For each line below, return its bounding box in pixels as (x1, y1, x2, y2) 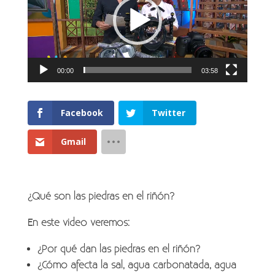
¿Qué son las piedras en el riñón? (27, 190, 174, 203)
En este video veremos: (27, 216, 130, 229)
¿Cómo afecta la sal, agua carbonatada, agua (37, 258, 236, 271)
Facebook (60, 106, 103, 118)
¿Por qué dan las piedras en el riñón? (37, 242, 200, 255)
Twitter (151, 106, 185, 118)
